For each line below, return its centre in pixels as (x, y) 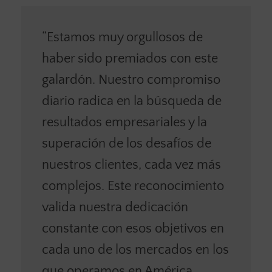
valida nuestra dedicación (115, 208)
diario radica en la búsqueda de (131, 101)
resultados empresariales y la (124, 123)
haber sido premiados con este (130, 59)
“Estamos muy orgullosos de (122, 38)
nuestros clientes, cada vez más (131, 165)
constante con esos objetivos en (133, 229)
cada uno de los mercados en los (135, 250)
